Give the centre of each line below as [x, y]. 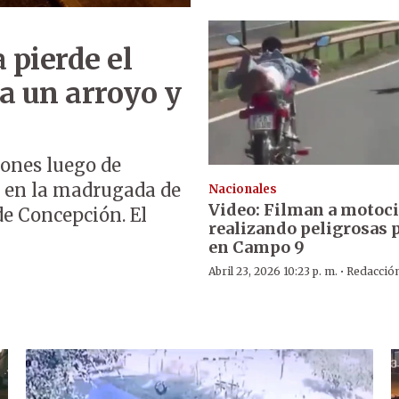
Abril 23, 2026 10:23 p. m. [273, 271]
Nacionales [242, 189]
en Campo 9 [256, 247]
